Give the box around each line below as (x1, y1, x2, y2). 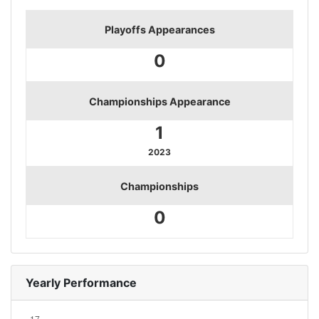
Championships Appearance (88, 95, 231, 108)
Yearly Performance (26, 275, 137, 290)
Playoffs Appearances (104, 23, 215, 36)
